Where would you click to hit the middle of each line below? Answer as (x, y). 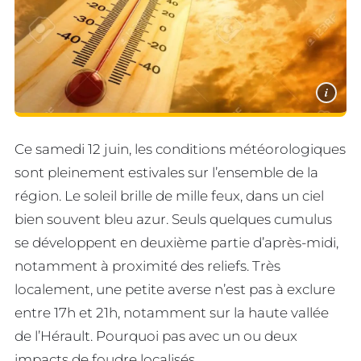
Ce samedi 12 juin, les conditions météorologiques (180, 149)
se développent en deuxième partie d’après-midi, (176, 242)
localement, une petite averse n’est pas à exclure (175, 289)
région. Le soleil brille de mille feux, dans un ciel (169, 195)
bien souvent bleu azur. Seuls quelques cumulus (173, 219)
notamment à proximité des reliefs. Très (147, 266)
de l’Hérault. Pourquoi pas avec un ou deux (156, 336)
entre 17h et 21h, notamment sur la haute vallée (172, 312)
